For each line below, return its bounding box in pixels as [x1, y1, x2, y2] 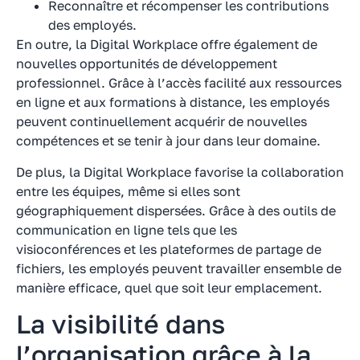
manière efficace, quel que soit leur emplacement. [16, 279, 322, 296]
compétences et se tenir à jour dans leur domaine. [16, 133, 321, 149]
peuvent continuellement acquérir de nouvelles [16, 113, 307, 130]
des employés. [48, 17, 137, 34]
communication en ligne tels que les [16, 221, 237, 238]
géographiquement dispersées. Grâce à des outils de [16, 202, 336, 219]
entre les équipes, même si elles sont [16, 182, 240, 199]
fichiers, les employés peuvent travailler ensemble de [16, 260, 342, 276]
